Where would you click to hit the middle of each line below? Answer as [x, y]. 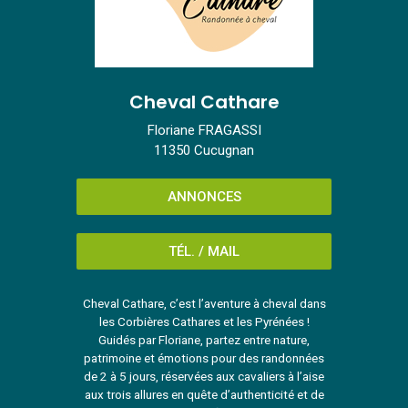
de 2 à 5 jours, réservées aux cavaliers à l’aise [204, 376]
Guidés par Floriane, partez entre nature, [204, 340]
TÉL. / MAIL [204, 251]
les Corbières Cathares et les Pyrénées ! [204, 321]
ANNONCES [204, 197]
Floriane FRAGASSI [204, 130]
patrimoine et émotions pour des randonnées [204, 358]
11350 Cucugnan [204, 150]
